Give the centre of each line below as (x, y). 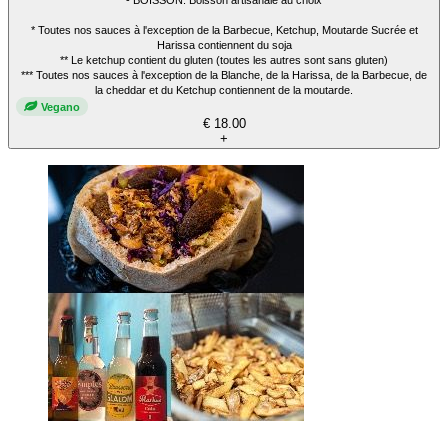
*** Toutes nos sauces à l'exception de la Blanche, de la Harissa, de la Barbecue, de (224, 75)
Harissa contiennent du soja (224, 45)
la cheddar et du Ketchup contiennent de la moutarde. (224, 90)
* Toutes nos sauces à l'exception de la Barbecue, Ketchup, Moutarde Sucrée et (224, 30)
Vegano (60, 106)
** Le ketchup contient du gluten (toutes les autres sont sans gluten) (224, 60)
